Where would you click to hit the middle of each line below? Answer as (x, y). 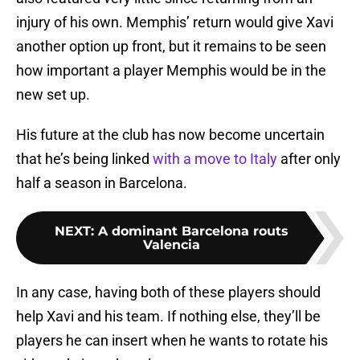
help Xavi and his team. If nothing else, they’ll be (168, 317)
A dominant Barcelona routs (193, 231)
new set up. (53, 95)
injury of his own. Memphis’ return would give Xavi (175, 22)
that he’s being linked (84, 159)
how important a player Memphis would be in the (171, 71)
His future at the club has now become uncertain (170, 135)
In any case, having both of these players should (168, 292)
